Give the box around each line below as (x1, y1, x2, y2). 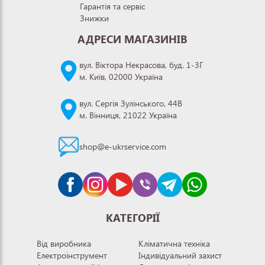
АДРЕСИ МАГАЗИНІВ (77, 31, 188, 46)
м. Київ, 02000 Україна (79, 70, 163, 82)
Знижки (80, 12, 109, 24)
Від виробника (37, 237, 91, 249)
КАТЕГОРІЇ (105, 210, 160, 225)
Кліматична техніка (138, 237, 210, 249)
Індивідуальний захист (138, 249, 222, 261)
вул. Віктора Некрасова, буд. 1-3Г (79, 59, 203, 70)
